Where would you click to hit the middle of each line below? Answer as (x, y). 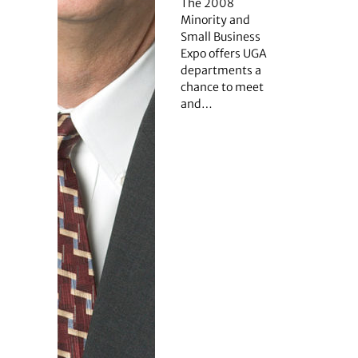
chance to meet (222, 87)
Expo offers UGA (223, 53)
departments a (221, 70)
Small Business (220, 36)
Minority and (215, 20)
